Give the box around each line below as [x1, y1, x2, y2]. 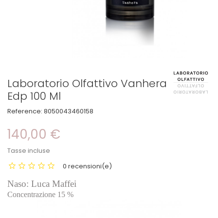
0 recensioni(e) [63, 162, 112, 171]
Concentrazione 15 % [7, 190, 73, 199]
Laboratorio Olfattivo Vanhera [7, 76, 167, 91]
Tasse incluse [7, 146, 50, 155]
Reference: [7, 107, 42, 116]
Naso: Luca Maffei [7, 179, 76, 189]
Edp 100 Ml [7, 89, 61, 104]
